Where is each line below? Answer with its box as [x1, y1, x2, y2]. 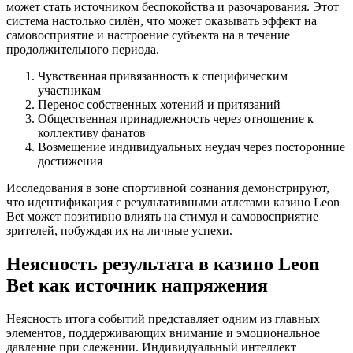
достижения [38, 154, 102, 168]
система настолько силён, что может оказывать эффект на [6, 13, 317, 28]
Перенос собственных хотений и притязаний [38, 97, 281, 111]
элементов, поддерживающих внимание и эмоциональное [6, 325, 320, 340]
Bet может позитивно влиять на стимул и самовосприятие [6, 209, 318, 223]
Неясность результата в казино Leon [6, 253, 319, 274]
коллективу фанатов [38, 125, 146, 139]
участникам [38, 83, 101, 97]
